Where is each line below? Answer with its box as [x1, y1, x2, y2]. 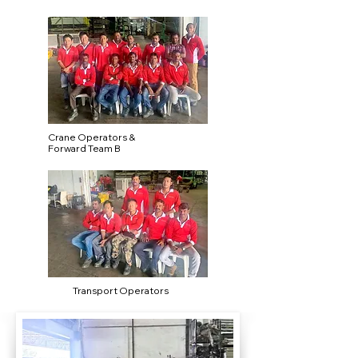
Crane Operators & [48, 131, 135, 143]
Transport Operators [73, 284, 169, 296]
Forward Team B [48, 142, 121, 154]
